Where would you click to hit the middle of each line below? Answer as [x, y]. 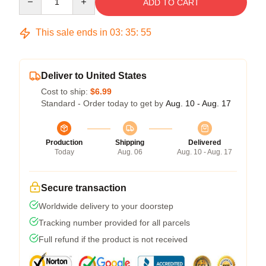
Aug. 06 [130, 152]
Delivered [205, 142]
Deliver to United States [94, 76]
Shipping [130, 142]
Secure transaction [84, 188]
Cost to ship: [66, 91]
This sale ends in [72, 32]
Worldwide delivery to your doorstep [106, 206]
